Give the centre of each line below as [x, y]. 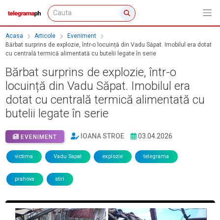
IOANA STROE [102, 136]
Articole [45, 36]
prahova [25, 179]
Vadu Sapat [68, 157]
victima [24, 157]
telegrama [156, 157]
